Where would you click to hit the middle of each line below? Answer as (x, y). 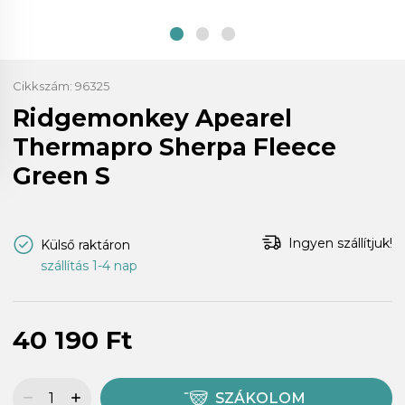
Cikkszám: (44, 85)
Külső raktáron (85, 245)
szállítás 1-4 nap (89, 265)
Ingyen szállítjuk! (340, 243)
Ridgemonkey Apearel (152, 118)
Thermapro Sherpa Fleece (174, 146)
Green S (61, 175)
